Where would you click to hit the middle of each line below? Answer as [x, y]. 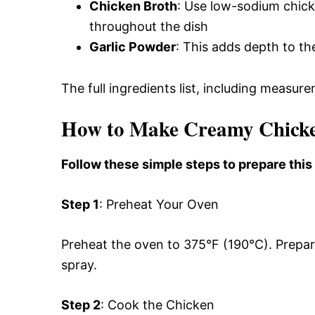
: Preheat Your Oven [159, 205]
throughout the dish [149, 27]
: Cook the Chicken [157, 305]
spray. [79, 265]
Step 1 [80, 205]
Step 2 [81, 305]
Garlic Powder [133, 47]
